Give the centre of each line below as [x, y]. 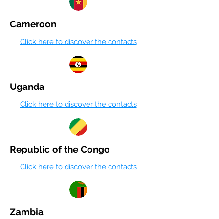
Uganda [27, 87]
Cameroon [33, 24]
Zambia [27, 212]
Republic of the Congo [60, 149]
